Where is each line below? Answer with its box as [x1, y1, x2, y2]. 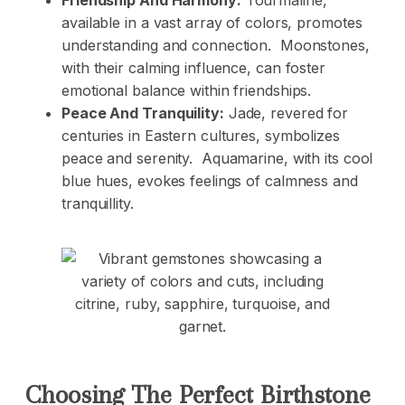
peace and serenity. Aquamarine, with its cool [61, 149, 373, 168]
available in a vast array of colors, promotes [61, 14, 363, 33]
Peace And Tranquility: [61, 104, 224, 123]
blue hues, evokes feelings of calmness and [61, 172, 358, 191]
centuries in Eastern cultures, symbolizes [61, 127, 340, 146]
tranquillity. [61, 194, 134, 213]
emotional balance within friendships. [61, 81, 312, 100]
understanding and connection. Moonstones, [61, 36, 370, 55]
